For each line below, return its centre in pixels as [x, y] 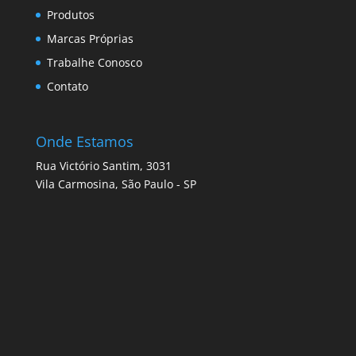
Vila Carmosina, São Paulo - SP [116, 184]
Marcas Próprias [90, 39]
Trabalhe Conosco [94, 63]
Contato [67, 87]
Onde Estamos [84, 141]
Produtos [70, 15]
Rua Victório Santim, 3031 [103, 165]
